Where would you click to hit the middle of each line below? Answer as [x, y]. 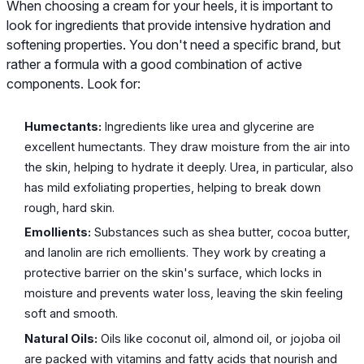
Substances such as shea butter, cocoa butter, [221, 232]
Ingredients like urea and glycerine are [208, 126]
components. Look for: [74, 83]
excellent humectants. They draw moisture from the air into [188, 146]
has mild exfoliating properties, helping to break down [173, 187]
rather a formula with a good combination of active [154, 64]
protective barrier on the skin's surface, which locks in [173, 273]
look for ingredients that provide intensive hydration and [169, 25]
